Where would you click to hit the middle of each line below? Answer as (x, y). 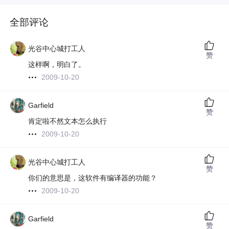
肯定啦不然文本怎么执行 (68, 121)
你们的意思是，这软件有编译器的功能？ (93, 178)
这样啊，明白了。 (57, 65)
